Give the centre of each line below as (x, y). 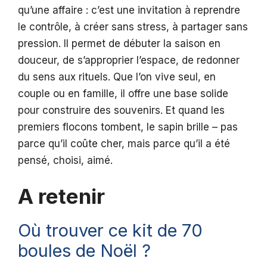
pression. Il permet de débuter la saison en (119, 43)
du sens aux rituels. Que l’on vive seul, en (117, 77)
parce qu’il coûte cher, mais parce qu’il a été (124, 143)
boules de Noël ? (84, 251)
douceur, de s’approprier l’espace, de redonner (129, 60)
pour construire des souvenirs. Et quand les (121, 110)
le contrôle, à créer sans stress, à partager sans (133, 27)
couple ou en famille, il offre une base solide (123, 93)
